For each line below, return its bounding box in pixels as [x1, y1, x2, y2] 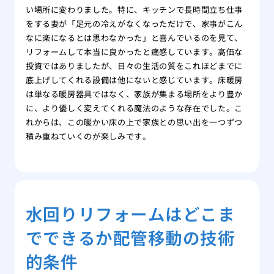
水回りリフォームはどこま [25, 201, 235, 226]
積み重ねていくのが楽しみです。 [25, 130, 151, 143]
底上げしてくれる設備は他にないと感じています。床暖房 [25, 74, 243, 86]
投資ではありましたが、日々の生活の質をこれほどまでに [25, 60, 243, 72]
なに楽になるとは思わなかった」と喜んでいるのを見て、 [25, 32, 243, 44]
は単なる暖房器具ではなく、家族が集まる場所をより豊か [25, 88, 243, 100]
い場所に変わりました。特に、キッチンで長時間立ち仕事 [25, 4, 243, 16]
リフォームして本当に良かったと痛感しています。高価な [25, 46, 243, 58]
